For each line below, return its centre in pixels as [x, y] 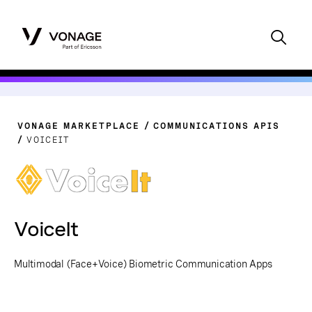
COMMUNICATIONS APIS [217, 126]
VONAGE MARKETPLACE [79, 126]
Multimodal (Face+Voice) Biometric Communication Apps [143, 264]
